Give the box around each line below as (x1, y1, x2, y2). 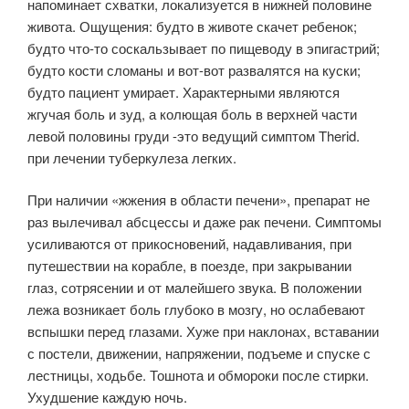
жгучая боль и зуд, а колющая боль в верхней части (27, 103, 357, 123)
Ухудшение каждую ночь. (27, 387, 187, 406)
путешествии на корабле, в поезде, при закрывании (27, 256, 351, 275)
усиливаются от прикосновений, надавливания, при (27, 234, 351, 253)
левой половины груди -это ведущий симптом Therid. (27, 125, 360, 145)
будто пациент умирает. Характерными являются (27, 81, 340, 101)
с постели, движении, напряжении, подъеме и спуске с (27, 343, 371, 362)
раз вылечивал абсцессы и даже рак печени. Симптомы (27, 212, 382, 231)
